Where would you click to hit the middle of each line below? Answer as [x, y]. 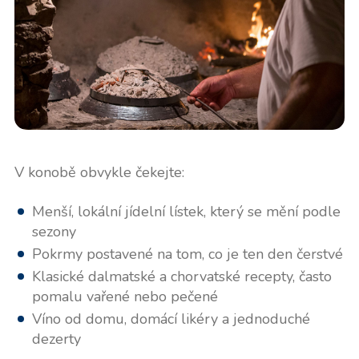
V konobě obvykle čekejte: [99, 172]
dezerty [56, 339]
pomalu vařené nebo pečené [125, 296]
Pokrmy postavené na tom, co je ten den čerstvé [187, 254]
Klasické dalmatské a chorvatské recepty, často [182, 276]
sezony [54, 231]
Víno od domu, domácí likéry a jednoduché [171, 319]
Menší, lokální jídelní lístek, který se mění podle [186, 211]
